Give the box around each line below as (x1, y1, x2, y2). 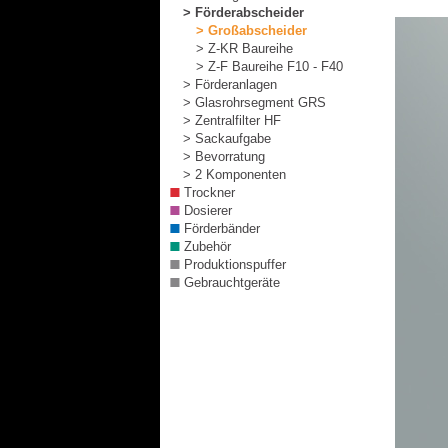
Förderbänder (184, 221, 260, 236)
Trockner (184, 185, 235, 200)
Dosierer (184, 203, 232, 218)
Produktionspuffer (184, 257, 286, 272)
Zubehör (184, 239, 231, 254)
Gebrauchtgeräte (184, 275, 280, 290)
